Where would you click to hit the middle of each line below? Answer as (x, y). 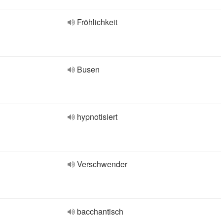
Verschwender (102, 164)
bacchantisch (100, 211)
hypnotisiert (97, 117)
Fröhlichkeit (97, 22)
